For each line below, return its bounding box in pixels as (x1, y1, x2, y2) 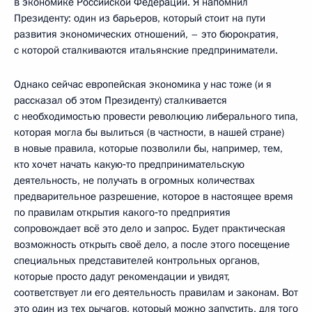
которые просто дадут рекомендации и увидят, (14, 269, 230, 283)
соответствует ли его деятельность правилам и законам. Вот (14, 285, 298, 299)
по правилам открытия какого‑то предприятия (14, 205, 231, 219)
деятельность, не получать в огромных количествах (14, 173, 255, 187)
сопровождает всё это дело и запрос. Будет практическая (14, 221, 286, 235)
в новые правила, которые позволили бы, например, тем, (14, 141, 283, 155)
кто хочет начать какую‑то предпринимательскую (14, 157, 244, 171)
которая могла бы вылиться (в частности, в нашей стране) (14, 125, 284, 139)
